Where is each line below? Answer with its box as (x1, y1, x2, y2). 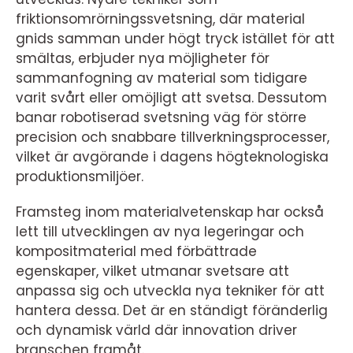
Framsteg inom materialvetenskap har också (16, 202, 324, 221)
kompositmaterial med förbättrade (16, 241, 257, 261)
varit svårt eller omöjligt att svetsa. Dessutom (16, 87, 327, 107)
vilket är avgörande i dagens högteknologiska (16, 147, 329, 166)
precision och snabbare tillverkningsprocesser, (16, 127, 329, 147)
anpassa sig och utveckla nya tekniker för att (16, 281, 325, 300)
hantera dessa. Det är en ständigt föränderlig (16, 300, 328, 320)
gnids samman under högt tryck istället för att (16, 28, 335, 48)
